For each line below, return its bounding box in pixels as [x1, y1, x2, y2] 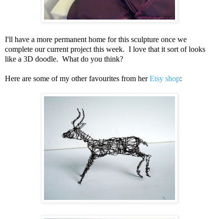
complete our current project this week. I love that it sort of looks [5, 45, 205, 54]
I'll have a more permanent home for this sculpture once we [5, 35, 187, 44]
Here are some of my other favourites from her [5, 74, 150, 83]
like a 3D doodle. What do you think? [5, 55, 123, 64]
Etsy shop [150, 74, 180, 83]
